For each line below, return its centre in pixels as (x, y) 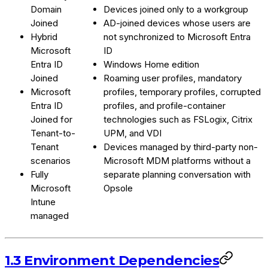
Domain (46, 9)
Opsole (118, 188)
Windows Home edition (151, 64)
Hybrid (44, 36)
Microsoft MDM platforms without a (177, 160)
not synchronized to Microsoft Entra (177, 36)
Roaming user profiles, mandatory (173, 78)
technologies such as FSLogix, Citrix (178, 119)
